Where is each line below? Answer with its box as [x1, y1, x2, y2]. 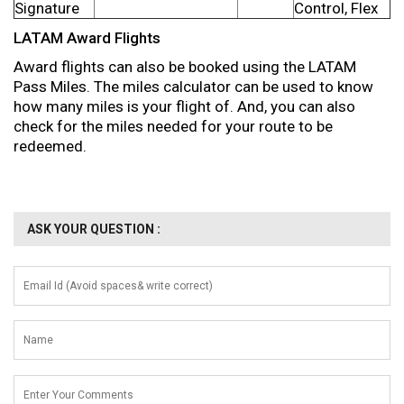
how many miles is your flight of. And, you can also [14, 97, 355, 115]
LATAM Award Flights [14, 29, 161, 47]
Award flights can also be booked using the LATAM [14, 58, 356, 76]
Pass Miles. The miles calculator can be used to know [14, 78, 373, 96]
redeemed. [14, 137, 87, 155]
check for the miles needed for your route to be [14, 117, 333, 135]
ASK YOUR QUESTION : [27, 222, 161, 236]
